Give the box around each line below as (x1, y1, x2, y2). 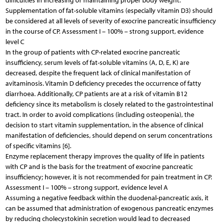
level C (5, 37, 24, 46)
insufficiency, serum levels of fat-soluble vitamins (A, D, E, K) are (5, 58, 189, 67)
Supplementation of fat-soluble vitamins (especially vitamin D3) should (5, 6, 213, 15)
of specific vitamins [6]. (5, 141, 71, 150)
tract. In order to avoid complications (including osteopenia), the (5, 110, 194, 119)
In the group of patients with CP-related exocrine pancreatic (5, 48, 180, 56)
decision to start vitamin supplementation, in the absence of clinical (5, 120, 203, 129)
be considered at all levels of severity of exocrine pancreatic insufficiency (5, 16, 216, 25)
